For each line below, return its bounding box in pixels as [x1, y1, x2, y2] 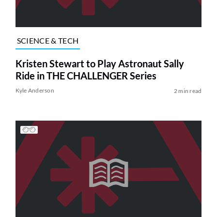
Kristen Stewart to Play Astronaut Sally [15, 57, 184, 69]
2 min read [173, 87, 202, 94]
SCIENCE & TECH [16, 36, 79, 46]
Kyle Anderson [15, 86, 54, 94]
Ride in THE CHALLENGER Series [15, 69, 156, 81]
